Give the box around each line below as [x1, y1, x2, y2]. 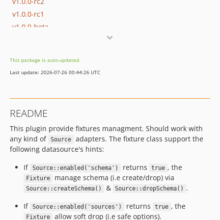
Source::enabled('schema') [32, 165, 118, 171]
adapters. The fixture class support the [73, 134, 203, 143]
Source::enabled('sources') [32, 203, 122, 210]
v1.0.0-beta [12, 22, 49, 31]
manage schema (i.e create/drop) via [52, 173, 174, 182]
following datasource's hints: [10, 144, 104, 154]
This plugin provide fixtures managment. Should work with [10, 124, 203, 133]
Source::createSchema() [26, 185, 102, 192]
